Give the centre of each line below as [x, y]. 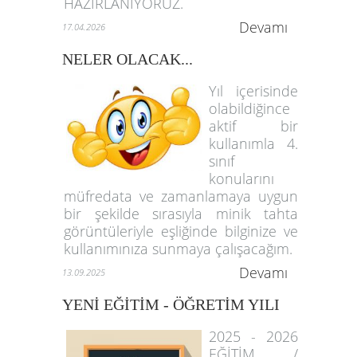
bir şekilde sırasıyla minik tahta [181, 214]
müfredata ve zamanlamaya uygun [181, 196]
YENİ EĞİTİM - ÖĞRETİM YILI [171, 304]
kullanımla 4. [254, 143]
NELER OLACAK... [127, 59]
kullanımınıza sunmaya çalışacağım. [178, 249]
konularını [241, 178]
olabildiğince [249, 108]
